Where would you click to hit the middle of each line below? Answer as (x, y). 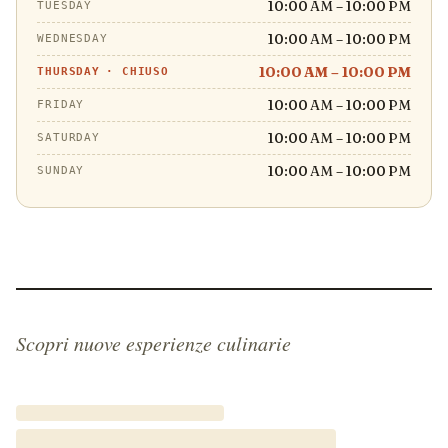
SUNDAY (61, 170)
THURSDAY (69, 71)
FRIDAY (61, 104)
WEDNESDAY (72, 38)
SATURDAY (69, 137)
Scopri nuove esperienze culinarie (153, 343)
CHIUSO (145, 71)
